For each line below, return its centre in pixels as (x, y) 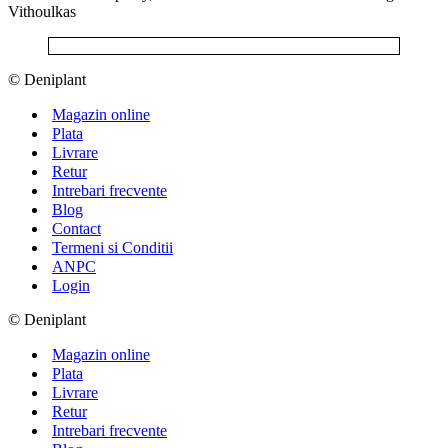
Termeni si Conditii (112, 247)
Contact (76, 228)
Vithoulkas (42, 11)
